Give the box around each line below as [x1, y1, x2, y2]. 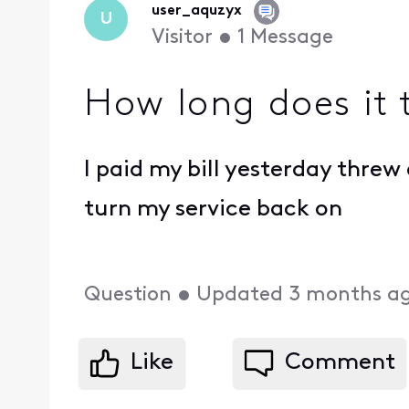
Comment [284, 351, 395, 375]
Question [84, 284, 173, 306]
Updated [196, 284, 284, 306]
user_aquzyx [151, 4, 242, 19]
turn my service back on [84, 198, 349, 222]
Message [249, 27, 333, 49]
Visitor [151, 27, 213, 49]
